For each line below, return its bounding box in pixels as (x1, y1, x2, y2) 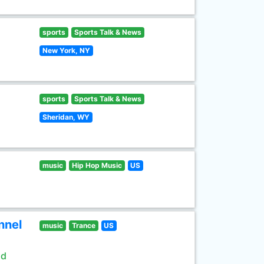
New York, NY (42, 46, 91, 55)
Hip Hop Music (71, 161, 122, 170)
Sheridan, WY (42, 113, 90, 121)
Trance (71, 221, 95, 230)
